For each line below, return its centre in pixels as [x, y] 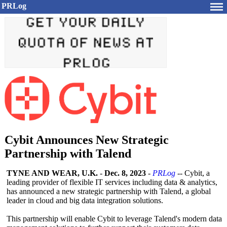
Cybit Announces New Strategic [87, 140]
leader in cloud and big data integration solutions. [85, 200]
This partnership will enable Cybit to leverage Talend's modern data [114, 219]
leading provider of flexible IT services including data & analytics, [112, 182]
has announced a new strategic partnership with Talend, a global [109, 191]
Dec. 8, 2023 [125, 173]
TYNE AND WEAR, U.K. [52, 173]
